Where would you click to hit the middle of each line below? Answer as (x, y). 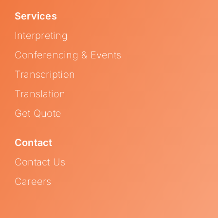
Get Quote (38, 113)
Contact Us (40, 162)
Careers (33, 181)
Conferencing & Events (68, 55)
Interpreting (41, 35)
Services (36, 16)
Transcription (45, 74)
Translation (40, 94)
